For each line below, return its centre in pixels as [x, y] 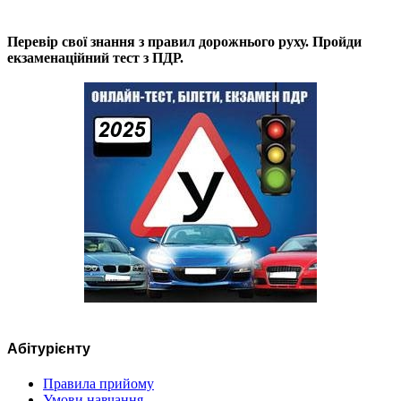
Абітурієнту [49, 349]
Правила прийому [98, 384]
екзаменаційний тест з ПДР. [95, 57]
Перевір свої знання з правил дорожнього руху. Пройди [184, 41]
